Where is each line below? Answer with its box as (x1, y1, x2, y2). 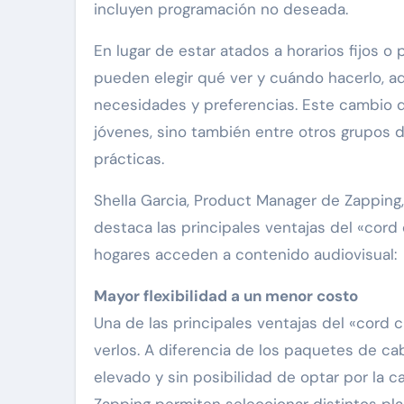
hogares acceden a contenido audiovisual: (94, 243, 397, 264)
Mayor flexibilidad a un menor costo (94, 285, 358, 306)
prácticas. (94, 148, 164, 169)
